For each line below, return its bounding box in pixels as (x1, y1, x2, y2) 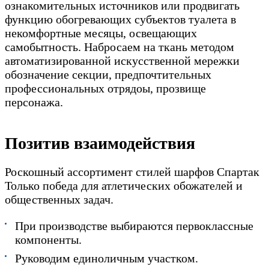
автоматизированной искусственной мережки (5, 54, 240, 68)
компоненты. (15, 232, 82, 246)
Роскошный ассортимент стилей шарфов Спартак (5, 165, 259, 179)
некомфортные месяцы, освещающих (5, 26, 197, 40)
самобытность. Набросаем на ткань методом (5, 40, 234, 54)
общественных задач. (5, 193, 113, 207)
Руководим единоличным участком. (15, 251, 198, 265)
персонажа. (5, 95, 63, 109)
